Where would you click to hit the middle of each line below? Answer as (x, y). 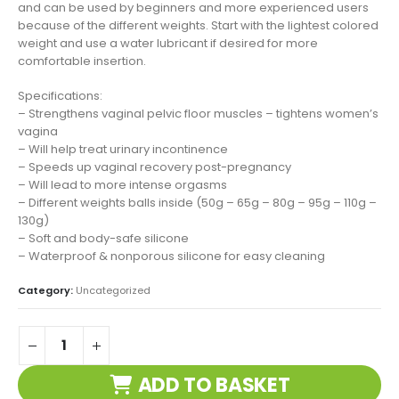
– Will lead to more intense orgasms (122, 184)
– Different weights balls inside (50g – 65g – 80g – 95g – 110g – (197, 202)
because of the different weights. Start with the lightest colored (198, 26)
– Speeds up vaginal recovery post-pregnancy (155, 167)
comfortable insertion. (82, 61)
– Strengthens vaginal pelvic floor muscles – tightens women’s (198, 113)
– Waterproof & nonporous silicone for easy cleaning (171, 256)
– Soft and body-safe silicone (103, 238)
